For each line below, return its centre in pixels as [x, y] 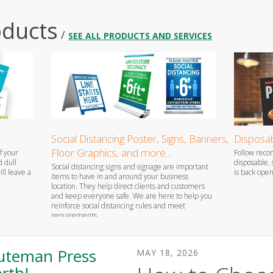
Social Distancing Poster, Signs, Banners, [140, 139]
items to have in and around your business [119, 177]
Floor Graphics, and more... [111, 153]
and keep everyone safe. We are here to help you [131, 196]
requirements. [75, 216]
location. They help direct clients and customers [128, 186]
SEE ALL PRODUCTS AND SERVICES [140, 36]
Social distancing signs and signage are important [129, 167]
